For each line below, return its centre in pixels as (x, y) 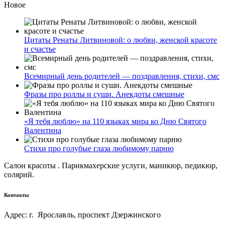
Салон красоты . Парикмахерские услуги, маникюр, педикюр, (111, 165)
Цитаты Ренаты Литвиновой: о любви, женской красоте (121, 40)
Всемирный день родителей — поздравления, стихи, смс (122, 76)
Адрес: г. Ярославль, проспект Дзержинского (82, 214)
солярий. (19, 174)
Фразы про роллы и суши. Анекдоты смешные (104, 94)
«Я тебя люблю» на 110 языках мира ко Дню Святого (115, 121)
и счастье (40, 49)
